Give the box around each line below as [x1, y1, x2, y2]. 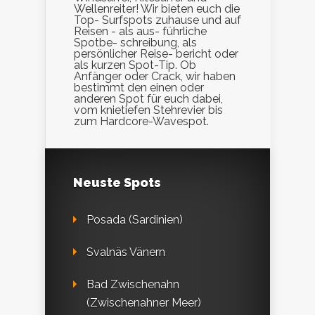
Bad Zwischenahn [86, 278, 179, 292]
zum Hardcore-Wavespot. [74, 115, 209, 129]
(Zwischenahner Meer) [86, 296, 201, 310]
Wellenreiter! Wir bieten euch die [74, 2, 240, 16]
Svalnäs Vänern [86, 245, 165, 259]
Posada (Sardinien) [86, 213, 183, 227]
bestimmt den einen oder [74, 81, 204, 95]
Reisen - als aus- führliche [74, 25, 207, 39]
